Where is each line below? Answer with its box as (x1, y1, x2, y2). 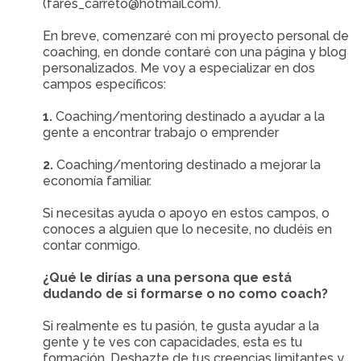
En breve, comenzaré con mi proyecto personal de (43, 28, 350, 44)
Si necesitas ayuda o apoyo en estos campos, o (43, 205, 330, 221)
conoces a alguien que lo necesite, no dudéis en (43, 222, 333, 237)
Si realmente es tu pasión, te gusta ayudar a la (43, 318, 320, 334)
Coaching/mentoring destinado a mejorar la (53, 157, 322, 172)
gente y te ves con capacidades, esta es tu (43, 334, 303, 350)
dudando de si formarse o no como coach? (43, 286, 329, 301)
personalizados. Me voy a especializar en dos (43, 60, 316, 76)
